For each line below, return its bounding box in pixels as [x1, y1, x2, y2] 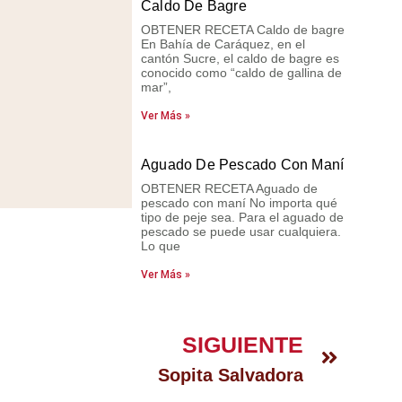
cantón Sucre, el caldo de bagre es [140, 51, 339, 66]
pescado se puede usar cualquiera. [140, 224, 341, 239]
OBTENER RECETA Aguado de [140, 181, 318, 196]
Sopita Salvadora [158, 365, 303, 385]
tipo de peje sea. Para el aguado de [140, 210, 344, 224]
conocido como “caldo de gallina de [140, 66, 342, 80]
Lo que [140, 239, 180, 253]
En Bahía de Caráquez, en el [140, 37, 305, 51]
